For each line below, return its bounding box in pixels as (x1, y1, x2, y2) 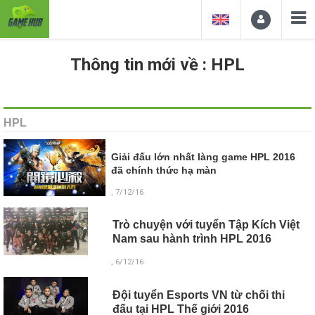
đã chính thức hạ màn (111, 165, 217, 176)
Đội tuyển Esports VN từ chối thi (112, 288, 285, 301)
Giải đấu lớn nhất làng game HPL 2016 (111, 151, 296, 163)
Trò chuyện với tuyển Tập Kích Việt (112, 219, 300, 231)
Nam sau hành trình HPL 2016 (112, 233, 271, 245)
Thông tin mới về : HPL (70, 55, 245, 75)
